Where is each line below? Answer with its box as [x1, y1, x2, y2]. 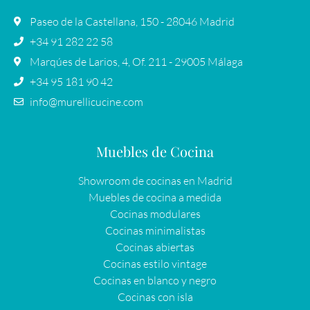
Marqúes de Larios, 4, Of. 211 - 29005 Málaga [29, 54, 243, 69]
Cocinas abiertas [116, 239, 194, 254]
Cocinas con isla [117, 289, 193, 304]
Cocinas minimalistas [104, 223, 206, 237]
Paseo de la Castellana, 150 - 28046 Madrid [29, 14, 235, 28]
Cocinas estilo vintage [103, 256, 207, 271]
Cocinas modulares [109, 206, 201, 221]
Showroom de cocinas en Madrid [77, 173, 232, 188]
